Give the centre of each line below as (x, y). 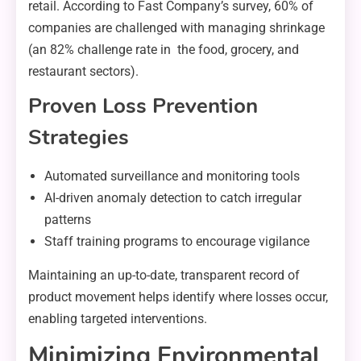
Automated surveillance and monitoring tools (172, 176)
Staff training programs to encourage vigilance (177, 241)
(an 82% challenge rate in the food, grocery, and (164, 49)
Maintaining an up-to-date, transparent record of (164, 275)
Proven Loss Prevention (143, 106)
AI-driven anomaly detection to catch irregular (173, 197)
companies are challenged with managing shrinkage (176, 27)
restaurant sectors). (83, 71)
